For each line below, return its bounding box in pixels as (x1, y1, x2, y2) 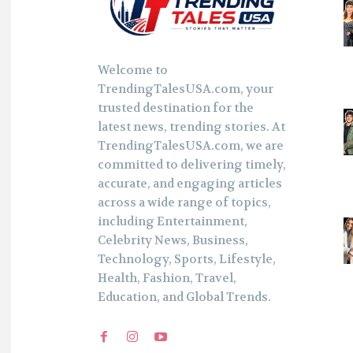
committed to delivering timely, (98, 157, 286, 173)
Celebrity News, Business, (98, 232, 248, 249)
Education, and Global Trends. (98, 289, 271, 306)
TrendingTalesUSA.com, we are (98, 138, 284, 154)
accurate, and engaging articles (98, 176, 282, 192)
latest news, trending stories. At (98, 119, 285, 136)
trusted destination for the (98, 100, 254, 117)
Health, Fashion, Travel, (98, 270, 236, 287)
